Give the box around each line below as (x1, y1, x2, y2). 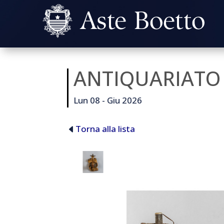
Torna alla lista (75, 123, 135, 135)
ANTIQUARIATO (73, 64, 221, 92)
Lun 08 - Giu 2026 (73, 94, 142, 106)
